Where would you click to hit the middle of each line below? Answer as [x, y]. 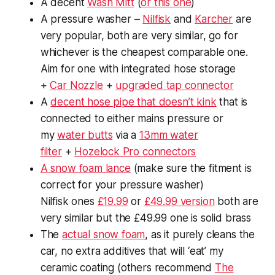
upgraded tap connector [175, 85]
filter [51, 151]
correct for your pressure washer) [122, 184]
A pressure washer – [91, 19]
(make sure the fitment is [191, 168]
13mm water [169, 135]
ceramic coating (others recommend [127, 267]
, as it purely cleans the [200, 234]
